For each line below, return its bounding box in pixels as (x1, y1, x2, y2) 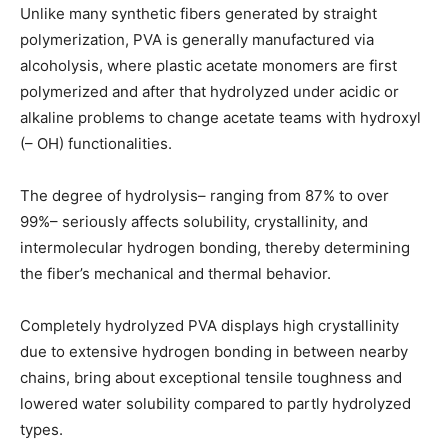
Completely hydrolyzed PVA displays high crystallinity (20, 316, 399, 336)
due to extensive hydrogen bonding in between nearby (20, 342, 408, 362)
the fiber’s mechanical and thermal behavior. (20, 264, 331, 284)
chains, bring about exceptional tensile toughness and (20, 368, 402, 388)
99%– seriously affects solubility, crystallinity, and (20, 212, 368, 232)
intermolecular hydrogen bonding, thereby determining (20, 238, 410, 258)
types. (20, 420, 63, 440)
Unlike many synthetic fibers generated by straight (20, 4, 377, 24)
